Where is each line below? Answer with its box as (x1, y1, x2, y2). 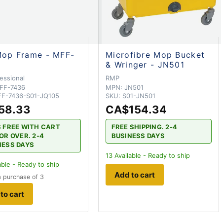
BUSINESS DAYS (111, 131, 165, 140)
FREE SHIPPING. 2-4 (111, 122, 178, 131)
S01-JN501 (122, 91, 156, 100)
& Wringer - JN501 (106, 59, 184, 70)
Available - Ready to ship (112, 151, 190, 160)
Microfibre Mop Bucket (106, 49, 205, 60)
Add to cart (114, 170, 155, 180)
